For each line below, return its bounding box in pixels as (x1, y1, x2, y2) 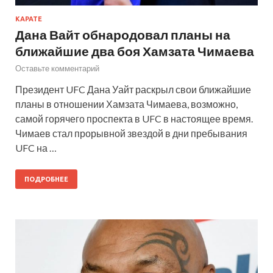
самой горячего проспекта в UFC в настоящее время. (15, 113, 253, 125)
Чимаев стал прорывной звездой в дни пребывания (15, 127, 247, 140)
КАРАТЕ (15, 15, 42, 23)
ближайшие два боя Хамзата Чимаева (15, 43, 254, 59)
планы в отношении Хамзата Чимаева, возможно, (15, 98, 238, 110)
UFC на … (15, 142, 57, 154)
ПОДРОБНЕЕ (24, 175, 68, 183)
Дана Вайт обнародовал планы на (15, 27, 230, 43)
